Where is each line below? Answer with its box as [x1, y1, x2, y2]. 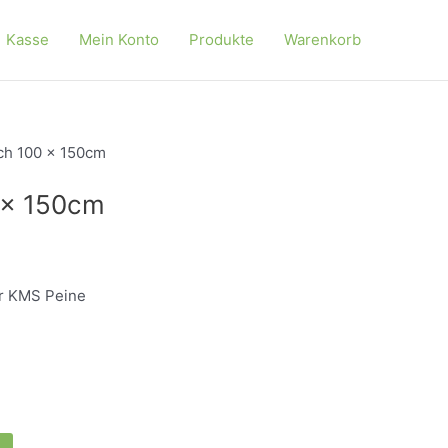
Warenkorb [284, 30, 361, 49]
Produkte [189, 30, 254, 49]
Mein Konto [79, 30, 159, 49]
